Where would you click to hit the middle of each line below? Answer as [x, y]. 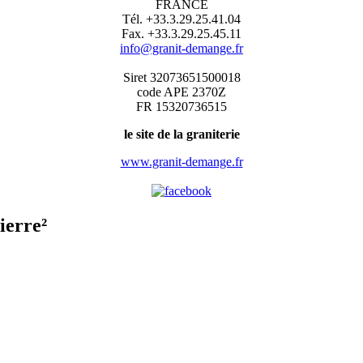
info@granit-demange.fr [181, 48]
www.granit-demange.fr [181, 161]
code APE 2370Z [181, 92]
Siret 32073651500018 [181, 77]
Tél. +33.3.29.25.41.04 [181, 19]
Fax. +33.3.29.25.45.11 [181, 33]
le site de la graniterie [181, 134]
